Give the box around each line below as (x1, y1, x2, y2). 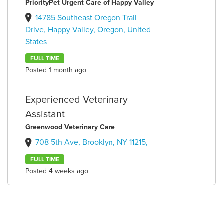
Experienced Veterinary (25, 94, 128, 106)
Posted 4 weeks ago (25, 166, 89, 175)
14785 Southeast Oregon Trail (35, 12, 137, 23)
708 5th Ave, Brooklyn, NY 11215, (35, 137, 148, 148)
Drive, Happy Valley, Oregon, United (25, 25, 151, 35)
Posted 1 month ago (25, 66, 87, 75)
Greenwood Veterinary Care (25, 123, 115, 132)
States (25, 37, 47, 47)
